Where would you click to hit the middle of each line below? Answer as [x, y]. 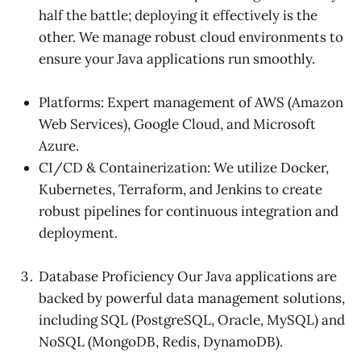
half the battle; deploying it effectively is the [178, 15]
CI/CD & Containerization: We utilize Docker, [184, 168]
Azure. [59, 146]
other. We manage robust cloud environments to [191, 37]
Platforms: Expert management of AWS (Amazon [191, 103]
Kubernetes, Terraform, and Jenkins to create [180, 190]
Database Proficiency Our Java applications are [188, 277]
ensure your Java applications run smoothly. [177, 59]
